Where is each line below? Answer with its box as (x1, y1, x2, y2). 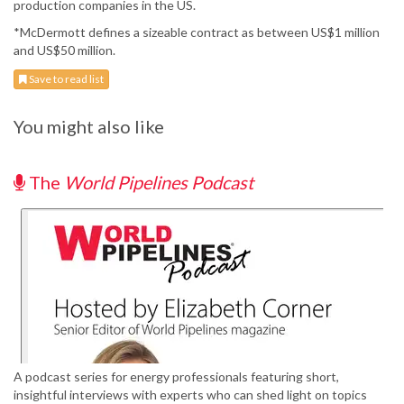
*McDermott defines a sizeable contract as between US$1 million (14, 24, 380, 41)
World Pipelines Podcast (64, 171, 253, 194)
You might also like (14, 115, 164, 138)
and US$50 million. (14, 42, 115, 59)
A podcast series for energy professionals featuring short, (14, 369, 339, 385)
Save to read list (27, 72, 104, 87)
